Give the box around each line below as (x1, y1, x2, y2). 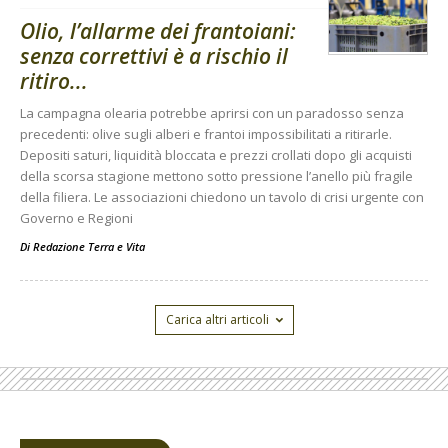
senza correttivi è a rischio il (20, 41, 288, 70)
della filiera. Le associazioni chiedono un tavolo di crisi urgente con (20, 187, 424, 206)
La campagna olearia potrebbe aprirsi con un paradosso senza (20, 103, 404, 122)
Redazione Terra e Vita (33, 238, 145, 254)
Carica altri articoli (165, 310, 269, 328)
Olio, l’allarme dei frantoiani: (20, 16, 296, 45)
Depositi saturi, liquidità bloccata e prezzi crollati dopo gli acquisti (20, 145, 412, 164)
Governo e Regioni (20, 208, 133, 227)
